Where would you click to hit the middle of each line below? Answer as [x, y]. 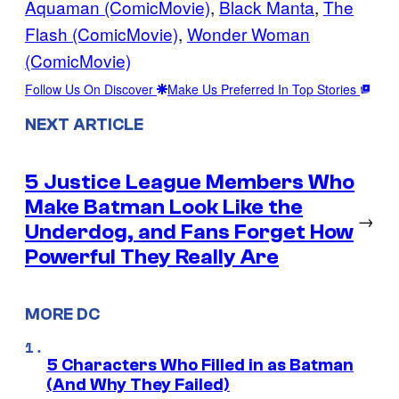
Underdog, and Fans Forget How [189, 232]
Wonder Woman [248, 33]
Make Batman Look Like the [164, 207]
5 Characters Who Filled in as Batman [200, 366]
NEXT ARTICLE [84, 124]
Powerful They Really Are [152, 256]
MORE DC [62, 315]
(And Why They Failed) [138, 385]
